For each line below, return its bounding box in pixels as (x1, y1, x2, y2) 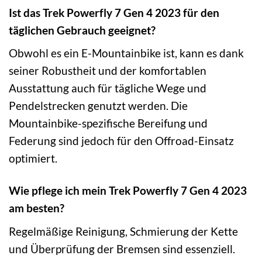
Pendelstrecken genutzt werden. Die (9, 99, 188, 113)
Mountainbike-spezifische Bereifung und (9, 116, 208, 130)
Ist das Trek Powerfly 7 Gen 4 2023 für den (9, 5, 219, 19)
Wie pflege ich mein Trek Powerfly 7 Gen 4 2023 (9, 184, 247, 198)
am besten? (9, 201, 64, 215)
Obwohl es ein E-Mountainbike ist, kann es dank (9, 46, 244, 60)
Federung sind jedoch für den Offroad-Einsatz (9, 134, 234, 148)
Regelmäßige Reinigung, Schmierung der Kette (9, 224, 238, 238)
